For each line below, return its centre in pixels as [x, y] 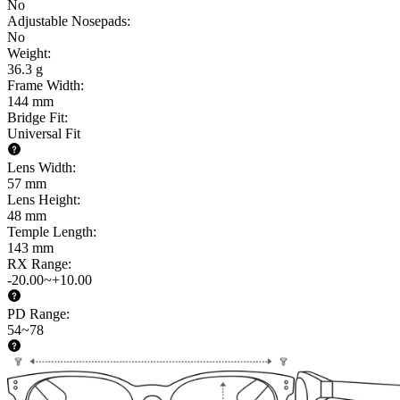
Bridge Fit [36, 117]
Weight [27, 53]
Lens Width [40, 167]
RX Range [37, 263]
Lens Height [42, 199]
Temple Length [50, 231]
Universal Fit [44, 133]
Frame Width [44, 85]
